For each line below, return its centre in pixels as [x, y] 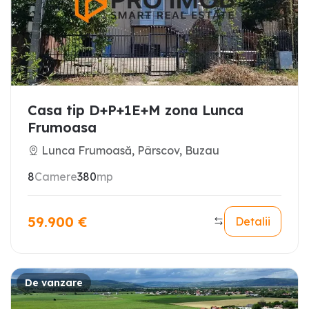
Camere [56, 177]
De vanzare [54, 282]
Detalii [253, 221]
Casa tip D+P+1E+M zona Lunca [136, 110]
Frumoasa [62, 127]
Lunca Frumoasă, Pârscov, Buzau [130, 150]
